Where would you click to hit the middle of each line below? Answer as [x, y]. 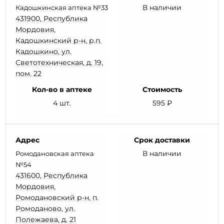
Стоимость [162, 89]
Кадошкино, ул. [43, 51]
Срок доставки [162, 140]
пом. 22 [28, 73]
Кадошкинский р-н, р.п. [58, 40]
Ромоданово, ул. [45, 208]
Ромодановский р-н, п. [57, 197]
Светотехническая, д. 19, [59, 62]
